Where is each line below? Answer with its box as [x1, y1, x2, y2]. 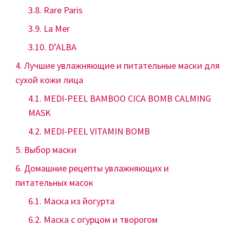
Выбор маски [24, 144, 76, 156]
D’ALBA [48, 41, 76, 53]
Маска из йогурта [44, 195, 114, 207]
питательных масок [15, 177, 93, 188]
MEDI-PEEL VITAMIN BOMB [44, 125, 150, 137]
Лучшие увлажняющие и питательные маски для [24, 60, 220, 71]
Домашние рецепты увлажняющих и [24, 162, 169, 174]
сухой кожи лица [15, 74, 83, 86]
